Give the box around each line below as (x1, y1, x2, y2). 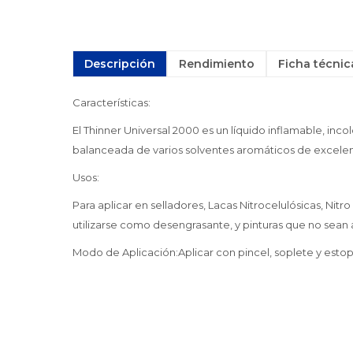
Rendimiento (179, 57, 255, 71)
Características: (72, 96, 150, 109)
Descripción (84, 57, 155, 71)
